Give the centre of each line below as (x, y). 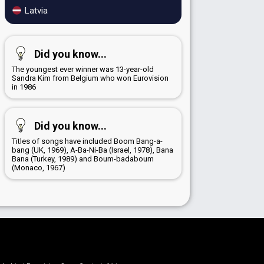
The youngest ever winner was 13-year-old (83, 70)
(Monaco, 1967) (39, 168)
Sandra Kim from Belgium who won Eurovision (90, 78)
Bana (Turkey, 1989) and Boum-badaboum (83, 159)
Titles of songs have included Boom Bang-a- (87, 141)
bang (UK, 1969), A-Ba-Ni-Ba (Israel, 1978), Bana (93, 150)
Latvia (35, 11)
